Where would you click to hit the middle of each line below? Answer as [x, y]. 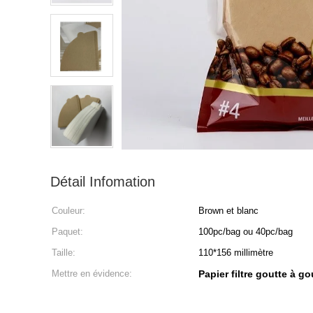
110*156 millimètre [236, 253]
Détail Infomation [103, 182]
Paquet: [67, 232]
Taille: [64, 253]
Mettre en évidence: [92, 274]
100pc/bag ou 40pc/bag [246, 232]
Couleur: [68, 211]
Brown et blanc [228, 211]
